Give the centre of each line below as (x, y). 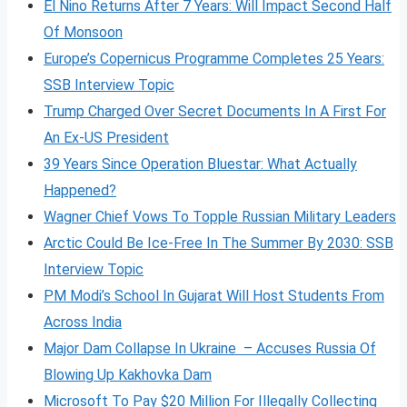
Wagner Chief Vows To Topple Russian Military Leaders (220, 216)
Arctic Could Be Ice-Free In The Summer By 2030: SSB (218, 243)
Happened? (80, 190)
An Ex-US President (106, 137)
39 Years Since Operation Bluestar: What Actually (200, 164)
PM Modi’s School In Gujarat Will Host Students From (214, 295)
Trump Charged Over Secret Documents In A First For (215, 111)
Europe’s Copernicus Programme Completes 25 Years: (214, 58)
